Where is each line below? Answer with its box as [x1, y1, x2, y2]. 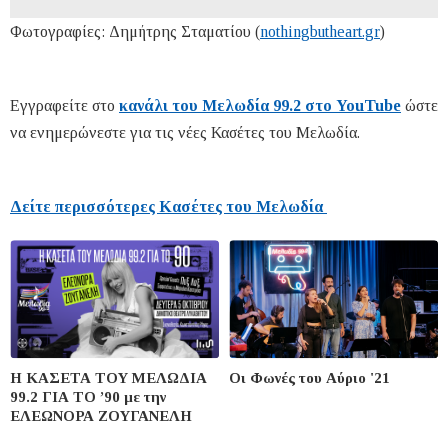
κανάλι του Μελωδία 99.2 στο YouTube [119, 96, 401, 114]
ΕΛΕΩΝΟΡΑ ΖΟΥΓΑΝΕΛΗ [10, 407, 192, 424]
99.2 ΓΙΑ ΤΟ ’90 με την [10, 388, 166, 405]
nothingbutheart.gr [260, 22, 380, 40]
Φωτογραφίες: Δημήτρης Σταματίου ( [10, 22, 260, 40]
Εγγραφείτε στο [10, 96, 119, 114]
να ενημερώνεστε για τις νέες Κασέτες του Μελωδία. [10, 123, 360, 141]
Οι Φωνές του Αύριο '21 [229, 369, 390, 386]
